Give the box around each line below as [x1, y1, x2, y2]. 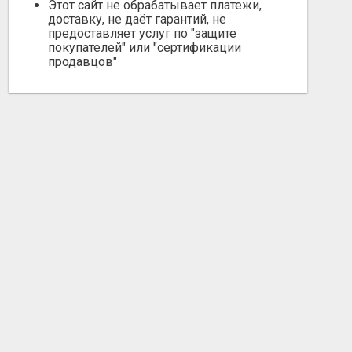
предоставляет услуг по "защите [48, 26, 236, 41]
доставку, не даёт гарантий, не [48, 12, 226, 27]
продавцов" [48, 54, 117, 69]
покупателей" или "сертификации [48, 40, 241, 55]
